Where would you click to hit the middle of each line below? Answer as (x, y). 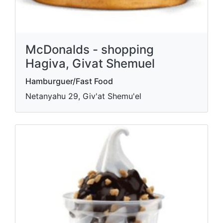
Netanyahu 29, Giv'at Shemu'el (83, 96)
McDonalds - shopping (90, 50)
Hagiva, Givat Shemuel (90, 63)
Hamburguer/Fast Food (69, 81)
